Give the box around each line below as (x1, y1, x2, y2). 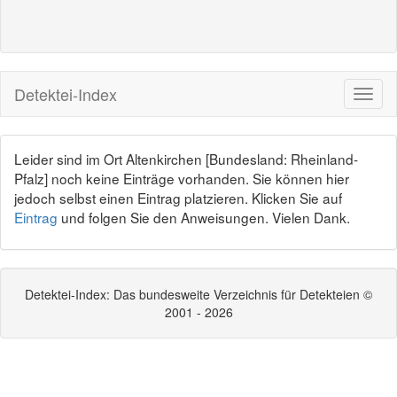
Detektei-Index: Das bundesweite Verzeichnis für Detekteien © (25, 285, 372, 303)
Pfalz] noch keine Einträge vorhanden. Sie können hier (14, 168, 349, 188)
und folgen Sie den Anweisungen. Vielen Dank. (58, 207, 350, 227)
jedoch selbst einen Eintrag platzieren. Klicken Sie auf (14, 188, 342, 207)
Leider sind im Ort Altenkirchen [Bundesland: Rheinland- (14, 149, 358, 168)
